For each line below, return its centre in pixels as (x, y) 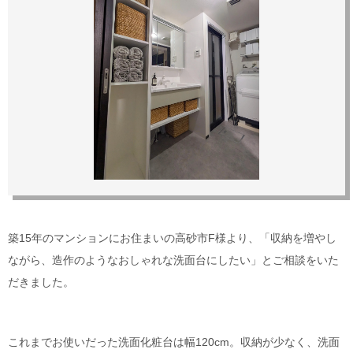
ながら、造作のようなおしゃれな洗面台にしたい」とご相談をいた (173, 260)
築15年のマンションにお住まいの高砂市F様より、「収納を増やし (172, 238)
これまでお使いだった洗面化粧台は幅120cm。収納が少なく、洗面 (174, 342)
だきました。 (41, 282)
